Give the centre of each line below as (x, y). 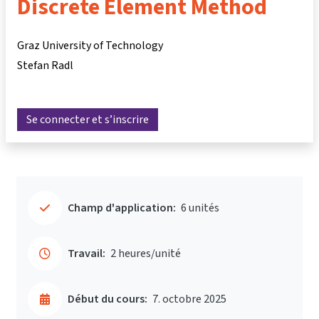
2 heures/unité (146, 253)
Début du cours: (108, 299)
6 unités (200, 208)
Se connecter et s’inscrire (88, 120)
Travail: (87, 253)
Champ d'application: (122, 208)
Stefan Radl (45, 65)
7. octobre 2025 (189, 299)
